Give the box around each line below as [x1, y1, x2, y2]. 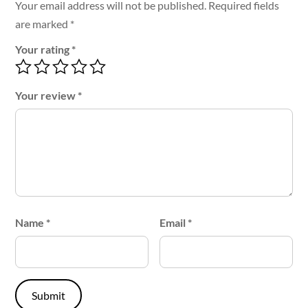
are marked [15, 16, 71, 30]
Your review [15, 88, 78, 102]
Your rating [15, 42, 72, 56]
